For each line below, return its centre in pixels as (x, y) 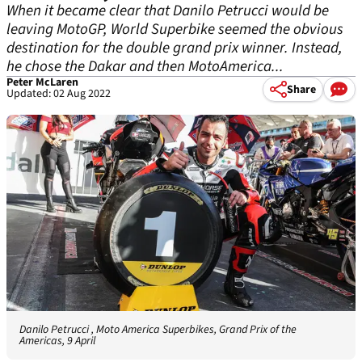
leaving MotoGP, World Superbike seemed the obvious (175, 29)
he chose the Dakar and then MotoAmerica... (145, 67)
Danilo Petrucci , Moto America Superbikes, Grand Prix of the (158, 330)
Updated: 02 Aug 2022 (59, 94)
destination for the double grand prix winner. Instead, (175, 48)
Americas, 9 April (57, 341)
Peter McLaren (42, 82)
